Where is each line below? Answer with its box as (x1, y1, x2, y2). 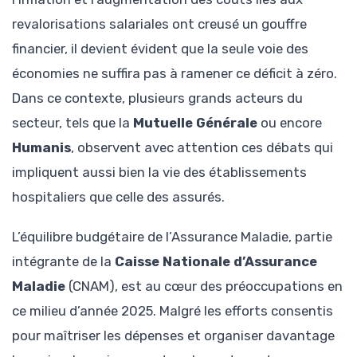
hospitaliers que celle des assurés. (12, 188, 225, 205)
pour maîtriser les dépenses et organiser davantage (12, 327, 335, 343)
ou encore (257, 114, 322, 131)
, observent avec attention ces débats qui (71, 139, 333, 155)
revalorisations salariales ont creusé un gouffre (12, 15, 307, 32)
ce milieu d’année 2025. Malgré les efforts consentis (12, 302, 333, 319)
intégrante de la (12, 253, 115, 269)
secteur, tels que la (12, 114, 133, 131)
